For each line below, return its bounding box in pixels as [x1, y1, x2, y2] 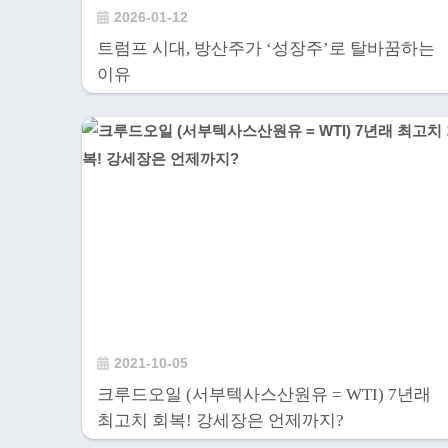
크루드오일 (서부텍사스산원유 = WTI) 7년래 [97, 385, 431, 405]
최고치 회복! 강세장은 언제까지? [97, 411, 344, 431]
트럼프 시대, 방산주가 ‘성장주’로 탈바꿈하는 [97, 38, 435, 58]
